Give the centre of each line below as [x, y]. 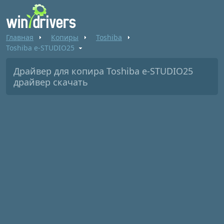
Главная [20, 37]
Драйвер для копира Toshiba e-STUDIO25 [103, 71]
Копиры [65, 37]
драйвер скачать [51, 82]
